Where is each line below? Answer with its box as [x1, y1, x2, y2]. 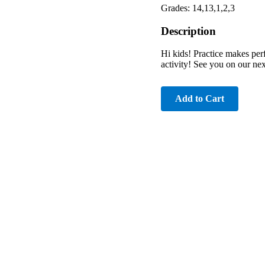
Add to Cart [175, 93, 224, 104]
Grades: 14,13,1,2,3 [161, 2, 235, 13]
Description [161, 24, 216, 37]
